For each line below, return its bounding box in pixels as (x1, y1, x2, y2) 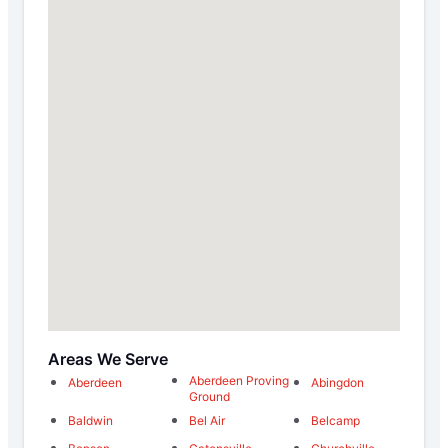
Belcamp (311, 412, 360, 428)
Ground (189, 388, 230, 404)
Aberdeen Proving (189, 372, 289, 388)
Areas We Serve (48, 348, 168, 369)
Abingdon (311, 374, 364, 390)
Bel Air (189, 412, 225, 428)
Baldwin (68, 412, 113, 428)
